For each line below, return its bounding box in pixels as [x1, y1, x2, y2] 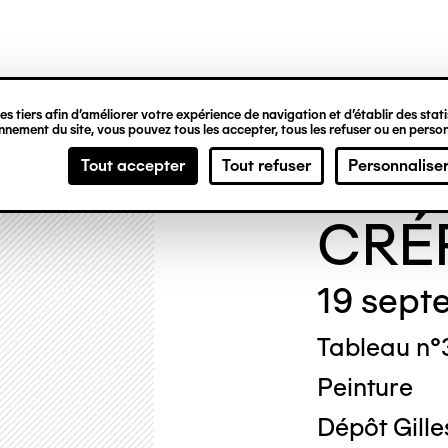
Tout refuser [222, 156, 311, 175]
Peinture [316, 372, 413, 402]
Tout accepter [81, 156, 185, 175]
